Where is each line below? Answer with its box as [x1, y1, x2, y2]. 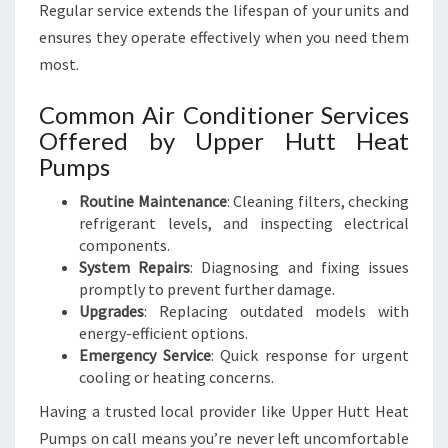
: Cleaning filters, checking [226, 191, 409, 211]
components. [79, 235, 170, 255]
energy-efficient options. [79, 323, 248, 343]
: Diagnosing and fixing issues [190, 257, 410, 277]
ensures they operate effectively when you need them [39, 27, 409, 47]
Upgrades [79, 301, 144, 321]
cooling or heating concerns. [79, 367, 274, 387]
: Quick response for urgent [210, 345, 410, 365]
